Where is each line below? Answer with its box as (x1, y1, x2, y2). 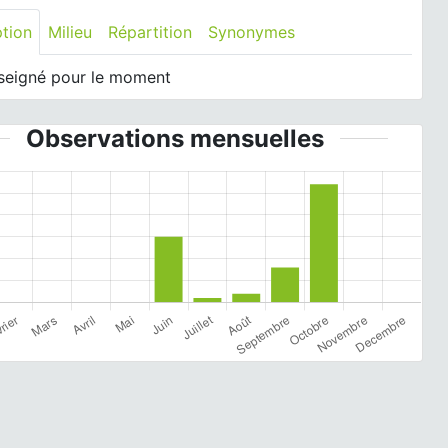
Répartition (108, 22, 193, 42)
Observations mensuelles (25, 124, 324, 153)
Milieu (48, 22, 93, 42)
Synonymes (208, 22, 296, 42)
